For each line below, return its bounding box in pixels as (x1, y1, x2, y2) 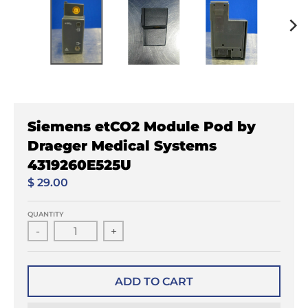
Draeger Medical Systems (27, 137, 217, 155)
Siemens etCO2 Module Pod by (27, 118, 256, 135)
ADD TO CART (115, 274, 193, 288)
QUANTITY (27, 210, 64, 219)
